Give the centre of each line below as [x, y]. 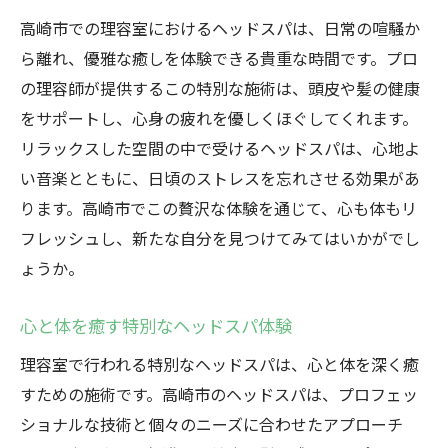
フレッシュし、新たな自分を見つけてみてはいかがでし [220, 238]
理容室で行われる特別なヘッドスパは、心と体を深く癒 [219, 364]
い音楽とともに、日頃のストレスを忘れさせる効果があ [220, 178]
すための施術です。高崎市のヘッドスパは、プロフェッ [219, 394]
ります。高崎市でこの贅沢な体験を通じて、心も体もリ [218, 208]
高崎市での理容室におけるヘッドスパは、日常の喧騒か [220, 28]
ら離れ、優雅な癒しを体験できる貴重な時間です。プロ [219, 58]
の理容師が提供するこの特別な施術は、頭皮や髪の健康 [220, 88]
